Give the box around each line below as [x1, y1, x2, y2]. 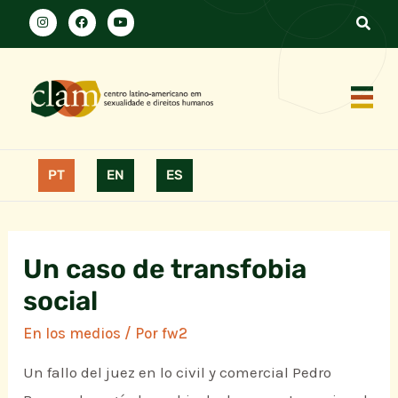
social [23, 285, 99, 318]
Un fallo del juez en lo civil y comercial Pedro [23, 363, 332, 382]
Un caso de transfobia [23, 253, 307, 286]
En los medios [23, 324, 122, 343]
